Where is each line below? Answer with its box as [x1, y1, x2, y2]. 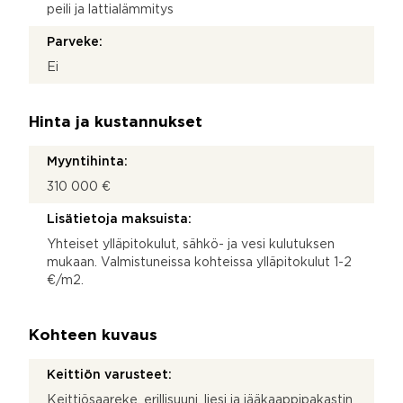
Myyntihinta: [47, 156, 128, 167]
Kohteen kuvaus [29, 328, 157, 343]
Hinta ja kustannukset [29, 115, 202, 130]
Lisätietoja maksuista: [47, 213, 192, 225]
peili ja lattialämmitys [47, 4, 174, 15]
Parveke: [47, 36, 103, 48]
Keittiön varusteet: [47, 369, 172, 381]
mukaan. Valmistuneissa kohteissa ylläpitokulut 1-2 [47, 256, 352, 268]
